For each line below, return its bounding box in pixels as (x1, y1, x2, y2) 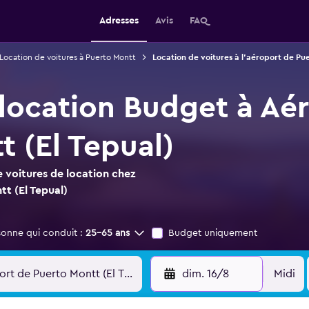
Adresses (99, 16, 139, 26)
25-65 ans (86, 228, 130, 238)
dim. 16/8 (181, 268, 229, 279)
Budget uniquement (168, 228, 257, 238)
